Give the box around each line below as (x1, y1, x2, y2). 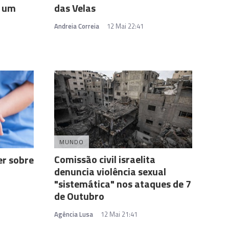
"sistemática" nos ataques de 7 (54, 175, 191, 192)
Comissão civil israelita (54, 151, 155, 167)
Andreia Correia (54, 20, 99, 31)
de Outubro (54, 188, 104, 204)
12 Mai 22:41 (107, 20, 144, 31)
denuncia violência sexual (54, 163, 166, 179)
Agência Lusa (54, 209, 93, 219)
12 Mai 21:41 (101, 209, 138, 219)
